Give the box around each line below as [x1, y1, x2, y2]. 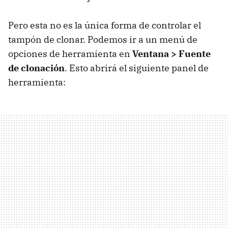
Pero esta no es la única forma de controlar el [8, 19, 201, 32]
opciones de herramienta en [8, 48, 132, 60]
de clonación [8, 62, 65, 74]
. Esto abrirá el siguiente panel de [65, 62, 209, 74]
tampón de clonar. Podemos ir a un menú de [8, 34, 197, 46]
